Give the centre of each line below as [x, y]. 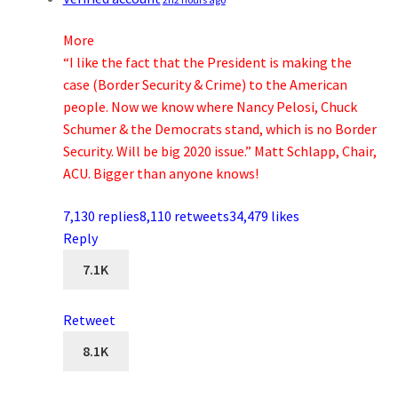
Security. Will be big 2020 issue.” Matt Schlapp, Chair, [219, 151]
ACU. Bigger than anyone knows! [160, 174]
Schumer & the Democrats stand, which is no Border [219, 129]
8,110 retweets [184, 216]
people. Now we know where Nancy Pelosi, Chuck [210, 107]
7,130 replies [101, 216]
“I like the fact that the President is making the [207, 63]
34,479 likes [264, 216]
